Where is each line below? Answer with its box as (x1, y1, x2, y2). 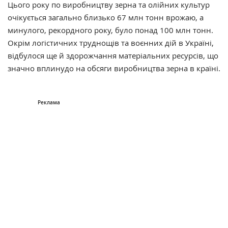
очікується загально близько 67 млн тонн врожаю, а (8, 12, 204, 22)
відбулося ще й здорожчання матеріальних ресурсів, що (8, 50, 218, 61)
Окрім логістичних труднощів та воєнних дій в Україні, (8, 37, 214, 48)
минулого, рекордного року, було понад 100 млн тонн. (8, 24, 213, 35)
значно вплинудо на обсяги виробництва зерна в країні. (8, 63, 220, 73)
